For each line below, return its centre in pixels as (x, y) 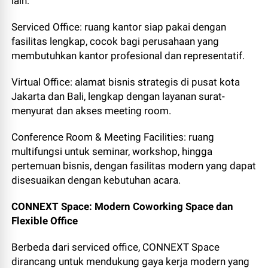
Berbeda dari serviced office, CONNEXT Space (116, 247)
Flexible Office (45, 221)
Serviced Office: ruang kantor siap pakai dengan (119, 27)
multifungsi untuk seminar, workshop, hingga (112, 151)
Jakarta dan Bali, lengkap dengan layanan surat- (118, 96)
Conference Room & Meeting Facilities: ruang (113, 137)
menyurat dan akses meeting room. (92, 111)
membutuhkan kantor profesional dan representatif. (128, 56)
